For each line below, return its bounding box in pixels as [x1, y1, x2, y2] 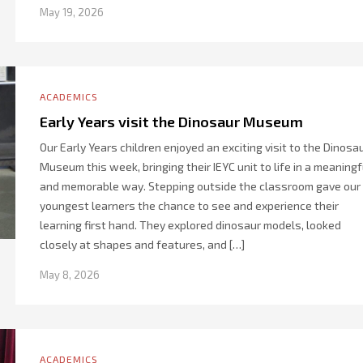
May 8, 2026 [40, 268, 100, 281]
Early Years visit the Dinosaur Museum [40, 113, 303, 130]
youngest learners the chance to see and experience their [40, 199, 339, 212]
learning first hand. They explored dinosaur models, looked [40, 218, 341, 232]
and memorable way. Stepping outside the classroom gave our [40, 179, 361, 193]
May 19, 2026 [40, 6, 104, 19]
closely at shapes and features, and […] [40, 237, 245, 251]
